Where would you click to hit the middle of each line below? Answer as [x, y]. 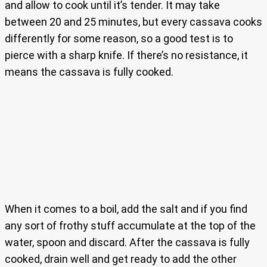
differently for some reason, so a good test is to [119, 39]
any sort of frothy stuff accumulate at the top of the [130, 226]
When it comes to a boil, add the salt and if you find [126, 209]
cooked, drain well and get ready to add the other [121, 259]
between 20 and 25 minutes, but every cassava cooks [133, 22]
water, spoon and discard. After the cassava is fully [127, 243]
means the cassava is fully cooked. [89, 72]
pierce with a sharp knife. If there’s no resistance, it [126, 55]
